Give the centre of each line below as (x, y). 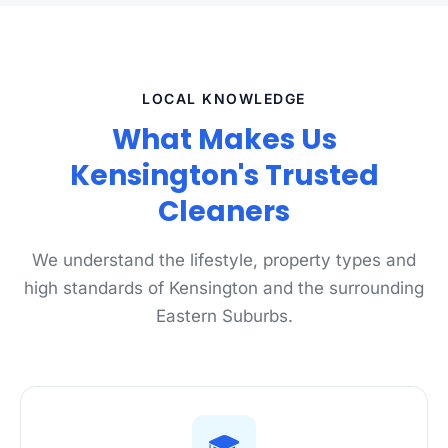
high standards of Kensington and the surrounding (224, 288)
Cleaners (224, 211)
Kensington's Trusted (224, 175)
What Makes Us (224, 139)
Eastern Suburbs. (224, 316)
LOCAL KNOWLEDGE (224, 98)
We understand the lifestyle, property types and (224, 260)
